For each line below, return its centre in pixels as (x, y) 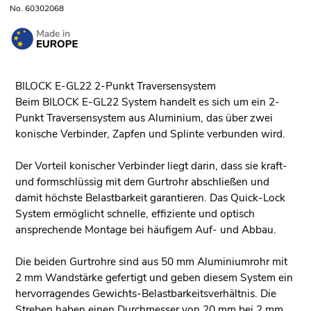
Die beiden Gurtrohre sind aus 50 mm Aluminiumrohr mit (151, 262)
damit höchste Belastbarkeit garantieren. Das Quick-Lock (150, 198)
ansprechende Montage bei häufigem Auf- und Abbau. (145, 230)
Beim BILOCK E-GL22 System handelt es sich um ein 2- (147, 102)
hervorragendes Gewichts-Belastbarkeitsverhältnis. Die (145, 294)
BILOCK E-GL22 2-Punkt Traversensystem (115, 86)
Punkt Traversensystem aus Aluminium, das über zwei (144, 118)
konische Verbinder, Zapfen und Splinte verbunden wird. (150, 134)
